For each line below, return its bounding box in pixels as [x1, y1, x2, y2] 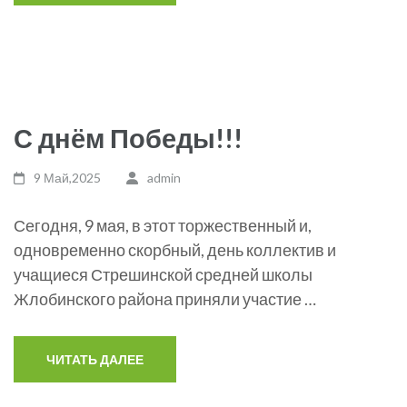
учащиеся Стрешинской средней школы [14, 264, 313, 284]
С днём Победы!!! [14, 122, 243, 154]
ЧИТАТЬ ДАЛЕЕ [46, 352, 144, 367]
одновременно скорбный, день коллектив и [14, 240, 336, 260]
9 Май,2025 [34, 170, 102, 185]
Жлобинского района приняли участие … [14, 289, 316, 309]
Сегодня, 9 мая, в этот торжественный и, [14, 215, 312, 235]
